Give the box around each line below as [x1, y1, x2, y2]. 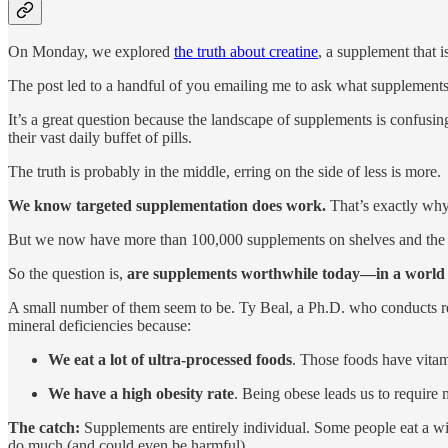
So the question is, [8, 265, 127, 283]
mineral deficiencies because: [8, 317, 191, 335]
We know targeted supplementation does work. [8, 197, 326, 215]
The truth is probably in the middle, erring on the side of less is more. [8, 163, 441, 181]
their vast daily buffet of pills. [8, 129, 192, 147]
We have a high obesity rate [48, 385, 234, 403]
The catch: [8, 419, 80, 437]
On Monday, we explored [8, 43, 174, 61]
